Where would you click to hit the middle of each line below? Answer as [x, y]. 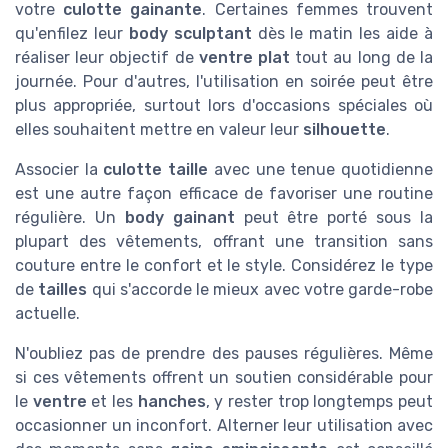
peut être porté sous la [333, 217]
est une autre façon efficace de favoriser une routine [224, 193]
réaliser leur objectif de [107, 57]
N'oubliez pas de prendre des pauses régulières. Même [224, 353]
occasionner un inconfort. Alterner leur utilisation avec [224, 425]
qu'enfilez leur [72, 33]
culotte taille [156, 169]
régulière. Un [70, 217]
